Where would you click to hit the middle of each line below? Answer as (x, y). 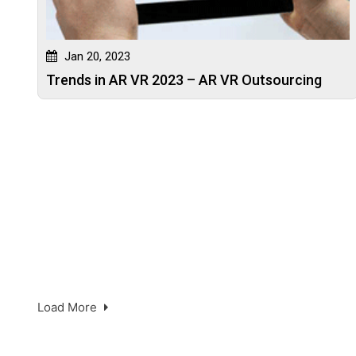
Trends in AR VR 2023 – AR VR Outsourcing (184, 79)
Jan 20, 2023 (96, 56)
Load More (69, 308)
